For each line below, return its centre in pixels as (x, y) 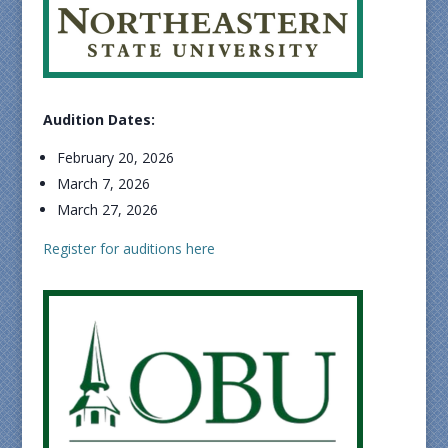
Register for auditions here (128, 248)
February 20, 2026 (115, 157)
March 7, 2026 (103, 183)
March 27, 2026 (107, 209)
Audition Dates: (98, 119)
